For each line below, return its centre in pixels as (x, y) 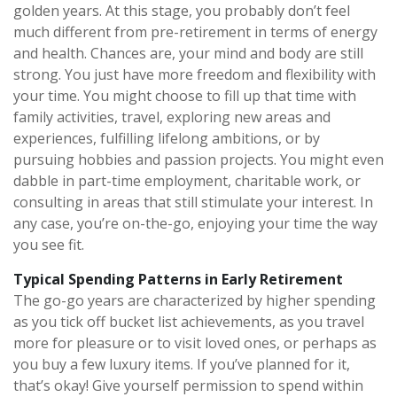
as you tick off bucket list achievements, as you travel (189, 322)
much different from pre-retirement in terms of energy (195, 32)
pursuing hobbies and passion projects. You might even (198, 160)
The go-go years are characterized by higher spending (195, 300)
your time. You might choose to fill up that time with (185, 96)
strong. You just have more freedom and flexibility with (195, 74)
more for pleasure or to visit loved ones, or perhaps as (195, 343)
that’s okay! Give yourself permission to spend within (188, 385)
